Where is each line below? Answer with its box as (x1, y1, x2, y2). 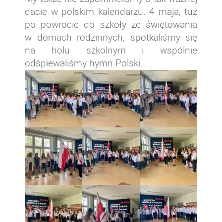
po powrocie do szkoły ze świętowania (25, 18, 197, 30)
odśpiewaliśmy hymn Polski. (25, 56, 143, 69)
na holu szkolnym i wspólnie (25, 44, 197, 56)
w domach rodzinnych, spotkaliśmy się (25, 31, 197, 43)
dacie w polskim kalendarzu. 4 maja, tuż (25, 5, 197, 17)
